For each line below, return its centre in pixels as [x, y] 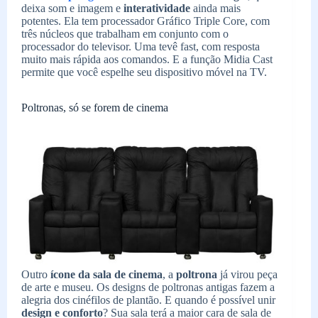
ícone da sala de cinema [106, 274]
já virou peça [247, 274]
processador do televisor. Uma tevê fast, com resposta [141, 46]
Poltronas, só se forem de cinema [95, 107]
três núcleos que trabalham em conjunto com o [125, 33]
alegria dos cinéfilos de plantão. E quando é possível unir [148, 300]
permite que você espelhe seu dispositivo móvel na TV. [144, 72]
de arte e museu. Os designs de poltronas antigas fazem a [148, 287]
